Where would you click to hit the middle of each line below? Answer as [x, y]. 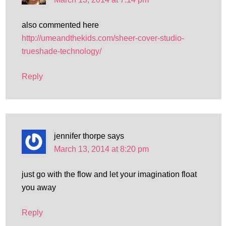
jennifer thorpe [79, 136]
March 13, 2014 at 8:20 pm [101, 149]
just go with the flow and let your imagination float [109, 174]
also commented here [60, 25]
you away [39, 187]
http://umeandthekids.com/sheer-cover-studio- [103, 38]
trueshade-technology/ [61, 51]
